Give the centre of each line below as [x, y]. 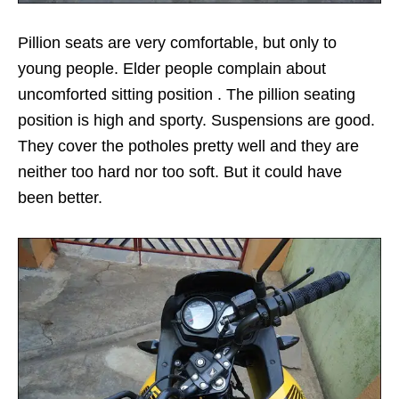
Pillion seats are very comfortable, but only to [177, 42]
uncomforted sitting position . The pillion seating [187, 94]
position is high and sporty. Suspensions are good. [196, 120]
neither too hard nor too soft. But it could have [180, 171]
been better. [60, 197]
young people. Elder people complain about [172, 68]
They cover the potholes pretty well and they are [188, 146]
